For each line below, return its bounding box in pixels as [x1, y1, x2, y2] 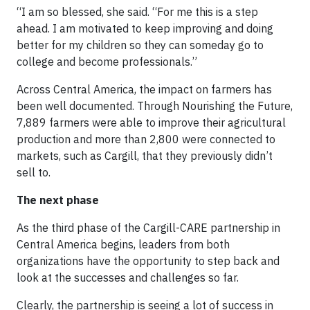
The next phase [17, 193, 99, 208]
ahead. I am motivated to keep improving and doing [17, 21, 273, 36]
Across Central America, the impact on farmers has [17, 82, 272, 97]
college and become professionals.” [17, 55, 197, 69]
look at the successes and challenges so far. [17, 271, 239, 285]
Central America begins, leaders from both [17, 237, 230, 252]
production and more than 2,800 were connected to [17, 132, 275, 147]
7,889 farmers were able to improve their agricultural [17, 116, 286, 130]
